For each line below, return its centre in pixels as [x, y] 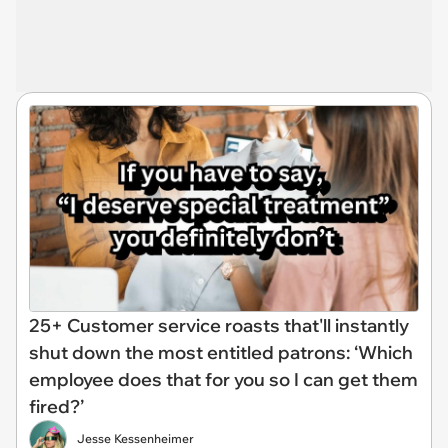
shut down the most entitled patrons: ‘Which [221, 352]
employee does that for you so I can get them [223, 379]
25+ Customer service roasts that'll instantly [219, 325]
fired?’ [56, 406]
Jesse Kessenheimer [135, 438]
